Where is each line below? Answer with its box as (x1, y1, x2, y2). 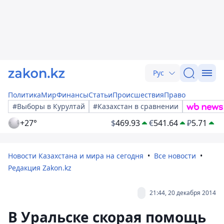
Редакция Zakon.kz (8, 163, 71, 172)
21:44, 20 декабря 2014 (149, 188, 216, 197)
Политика (8, 90, 41, 99)
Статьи (88, 90, 112, 99)
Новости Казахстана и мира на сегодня (8, 151, 143, 160)
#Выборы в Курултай (12, 101, 85, 111)
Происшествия (112, 90, 164, 99)
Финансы (56, 90, 88, 99)
